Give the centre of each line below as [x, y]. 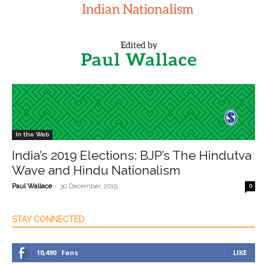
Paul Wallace [32, 187]
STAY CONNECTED [48, 220]
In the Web [32, 135]
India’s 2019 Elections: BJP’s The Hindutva [132, 156]
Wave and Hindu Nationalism [96, 170]
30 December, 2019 [89, 187]
